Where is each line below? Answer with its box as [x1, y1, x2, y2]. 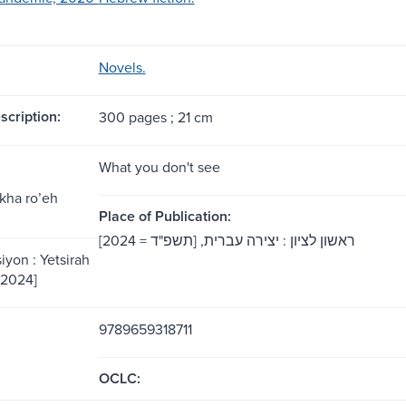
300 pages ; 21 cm [98, 106, 213, 127]
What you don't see [98, 156, 220, 177]
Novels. [98, 56, 146, 77]
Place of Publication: [98, 205, 231, 227]
